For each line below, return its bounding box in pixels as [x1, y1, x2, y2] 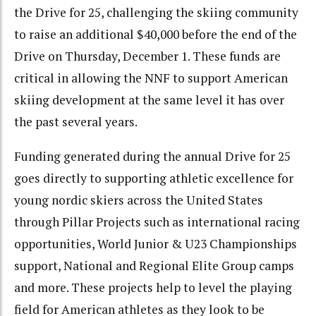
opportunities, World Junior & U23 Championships [14, 235, 297, 252]
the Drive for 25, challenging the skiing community [14, 4, 298, 21]
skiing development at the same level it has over [14, 92, 284, 109]
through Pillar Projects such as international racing [14, 213, 300, 230]
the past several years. [14, 114, 138, 130]
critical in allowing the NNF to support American [14, 70, 288, 87]
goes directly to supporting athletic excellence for [14, 169, 293, 186]
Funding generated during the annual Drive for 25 [14, 147, 291, 164]
